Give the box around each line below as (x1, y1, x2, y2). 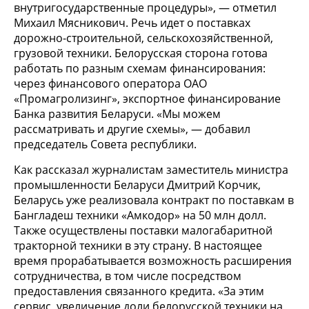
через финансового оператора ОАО (14, 76, 207, 92)
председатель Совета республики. (14, 137, 197, 152)
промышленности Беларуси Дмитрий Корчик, (14, 177, 261, 193)
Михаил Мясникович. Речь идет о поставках (14, 15, 250, 31)
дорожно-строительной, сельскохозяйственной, (14, 30, 273, 46)
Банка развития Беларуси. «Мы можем (14, 106, 221, 122)
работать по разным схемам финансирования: (14, 61, 266, 77)
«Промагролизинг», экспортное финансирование (14, 91, 281, 107)
